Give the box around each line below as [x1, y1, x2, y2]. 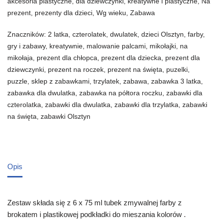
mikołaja [7, 54, 33, 62]
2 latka [48, 31, 68, 39]
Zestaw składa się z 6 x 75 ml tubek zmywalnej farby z [7, 198, 182, 207]
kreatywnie [49, 43, 83, 50]
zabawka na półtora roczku [79, 89, 162, 97]
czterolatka [7, 101, 41, 109]
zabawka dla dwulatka [7, 89, 75, 97]
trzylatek [93, 78, 119, 86]
